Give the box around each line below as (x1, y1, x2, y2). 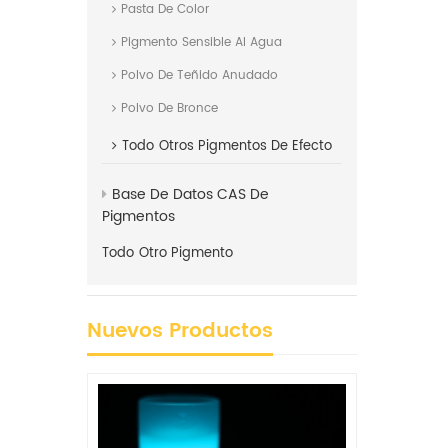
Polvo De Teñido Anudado (121, 66, 278, 86)
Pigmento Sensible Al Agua (121, 33, 282, 53)
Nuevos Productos (87, 315, 273, 349)
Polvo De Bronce (121, 99, 218, 119)
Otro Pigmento (139, 243, 233, 265)
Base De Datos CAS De (112, 183, 269, 207)
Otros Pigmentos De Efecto (159, 136, 332, 158)
